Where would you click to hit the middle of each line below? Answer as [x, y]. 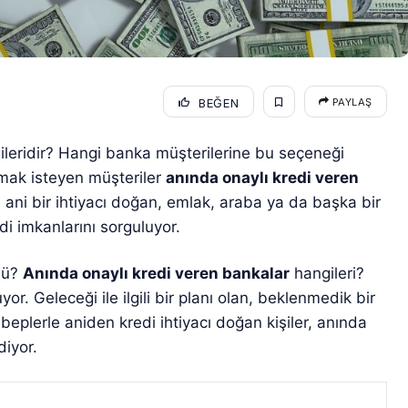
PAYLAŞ [351, 102]
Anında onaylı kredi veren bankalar [157, 274]
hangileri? [327, 274]
